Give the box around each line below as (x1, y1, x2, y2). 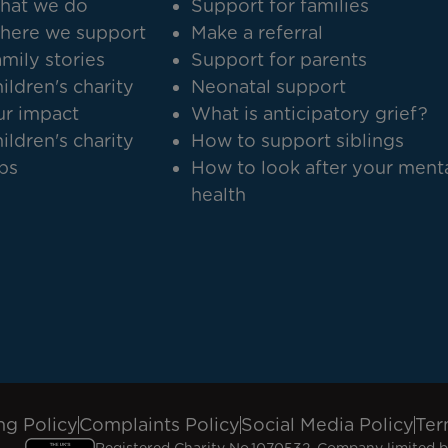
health (191, 184, 247, 205)
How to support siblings (191, 130, 405, 151)
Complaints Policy (78, 414, 240, 435)
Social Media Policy (240, 414, 414, 435)
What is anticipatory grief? (191, 103, 429, 124)
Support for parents (191, 49, 368, 70)
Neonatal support (191, 76, 347, 97)
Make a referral (191, 22, 324, 43)
